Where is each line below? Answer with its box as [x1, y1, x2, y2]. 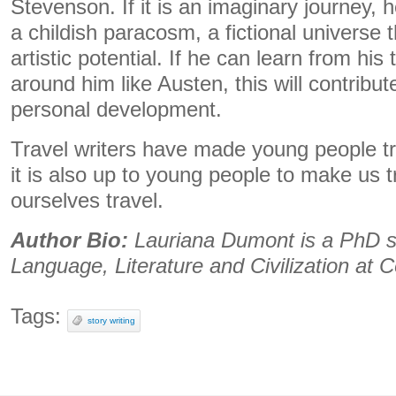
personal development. [11, 97, 222, 121]
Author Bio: [11, 228, 128, 252]
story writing [88, 315, 135, 325]
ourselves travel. [11, 188, 164, 212]
